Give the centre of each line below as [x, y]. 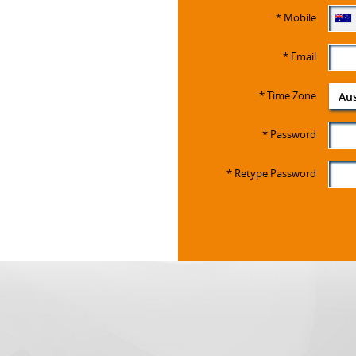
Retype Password [276, 173]
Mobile [300, 17]
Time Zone [292, 95]
